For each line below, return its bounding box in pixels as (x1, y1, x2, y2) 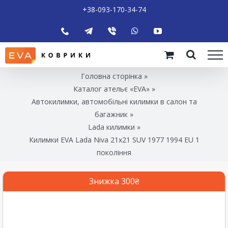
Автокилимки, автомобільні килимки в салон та (31, 96, 197, 106)
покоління (97, 147, 131, 157)
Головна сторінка (80, 71, 142, 81)
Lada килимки (88, 122, 135, 132)
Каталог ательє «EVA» (73, 83, 150, 94)
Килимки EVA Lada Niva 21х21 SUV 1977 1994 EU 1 (28, 134, 199, 145)
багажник (95, 109, 128, 119)
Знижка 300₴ (89, 175, 139, 187)
